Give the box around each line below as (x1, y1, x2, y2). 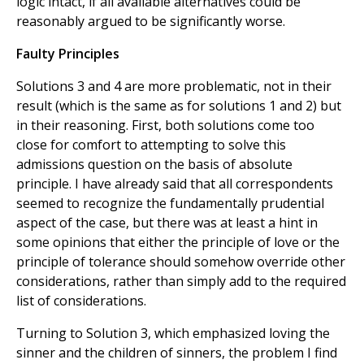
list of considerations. (16, 292, 146, 310)
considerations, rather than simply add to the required (16, 272, 346, 291)
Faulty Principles (16, 45, 119, 63)
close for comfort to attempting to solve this (16, 136, 286, 154)
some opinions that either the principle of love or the (16, 233, 340, 252)
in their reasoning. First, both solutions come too (16, 116, 314, 135)
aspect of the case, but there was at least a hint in (16, 214, 318, 232)
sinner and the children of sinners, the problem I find (16, 344, 337, 362)
